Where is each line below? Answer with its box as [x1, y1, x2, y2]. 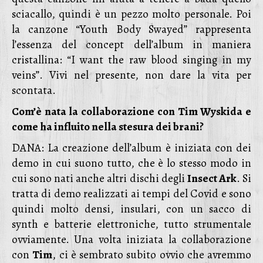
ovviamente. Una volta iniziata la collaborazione [12, 232, 251, 247]
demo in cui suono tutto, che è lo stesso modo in [12, 156, 251, 171]
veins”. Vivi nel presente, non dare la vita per [12, 68, 251, 83]
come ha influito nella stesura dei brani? [12, 119, 204, 134]
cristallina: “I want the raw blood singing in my [12, 52, 251, 68]
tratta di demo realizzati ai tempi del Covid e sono [12, 186, 251, 201]
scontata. [12, 83, 56, 98]
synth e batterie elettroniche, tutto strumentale [12, 217, 251, 232]
